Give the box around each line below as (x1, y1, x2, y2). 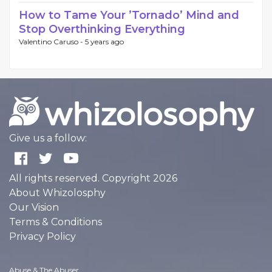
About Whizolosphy (9, 187, 106, 199)
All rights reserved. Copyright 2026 (9, 172, 177, 184)
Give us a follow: (9, 132, 87, 144)
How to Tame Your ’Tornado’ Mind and (19, 8, 239, 22)
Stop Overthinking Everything (19, 22, 185, 36)
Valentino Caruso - (19, 37, 85, 46)
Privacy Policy (9, 231, 76, 242)
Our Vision (9, 202, 59, 213)
